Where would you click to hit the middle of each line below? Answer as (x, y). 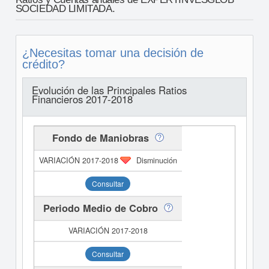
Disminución (156, 160)
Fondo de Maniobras (100, 138)
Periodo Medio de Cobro (100, 208)
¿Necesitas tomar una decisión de (113, 53)
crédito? (43, 64)
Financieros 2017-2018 (82, 99)
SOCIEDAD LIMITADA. (65, 9)
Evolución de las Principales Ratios (109, 90)
